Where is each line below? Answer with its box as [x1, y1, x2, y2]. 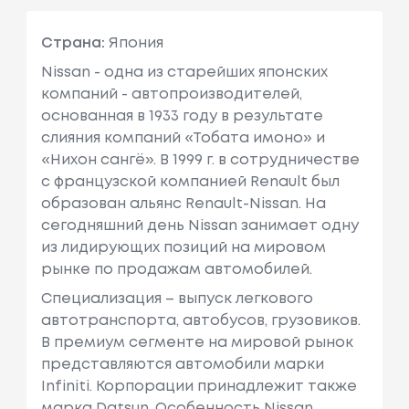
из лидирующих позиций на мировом [40, 240, 326, 255]
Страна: [40, 36, 105, 50]
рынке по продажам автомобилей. [40, 262, 312, 277]
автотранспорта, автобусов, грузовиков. [40, 313, 361, 328]
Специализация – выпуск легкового [40, 291, 313, 306]
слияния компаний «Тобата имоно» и [40, 131, 325, 145]
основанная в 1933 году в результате [40, 109, 323, 123]
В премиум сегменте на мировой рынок [40, 335, 353, 350]
